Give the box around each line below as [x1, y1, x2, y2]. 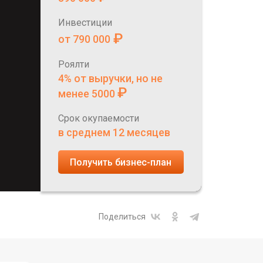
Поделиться [98, 211, 146, 221]
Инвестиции [58, 17, 112, 28]
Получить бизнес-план [70, 156, 171, 168]
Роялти [58, 59, 89, 70]
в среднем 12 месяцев [58, 126, 170, 139]
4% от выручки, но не [58, 72, 163, 85]
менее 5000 [58, 87, 117, 100]
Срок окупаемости [58, 113, 139, 124]
